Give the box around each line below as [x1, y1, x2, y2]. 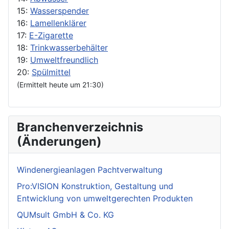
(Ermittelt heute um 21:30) [17, 80, 104, 89]
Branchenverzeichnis [17, 120, 143, 135]
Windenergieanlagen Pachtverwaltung [17, 165, 163, 175]
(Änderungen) [17, 134, 102, 149]
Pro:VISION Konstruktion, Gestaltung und [17, 181, 173, 192]
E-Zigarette [29, 30, 73, 41]
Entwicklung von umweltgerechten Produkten [17, 193, 193, 204]
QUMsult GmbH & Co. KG [17, 210, 114, 220]
